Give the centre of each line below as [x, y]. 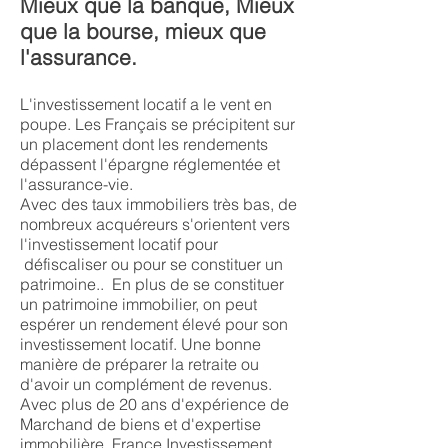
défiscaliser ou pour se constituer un [151, 264]
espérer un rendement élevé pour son [154, 324]
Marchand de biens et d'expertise [140, 424]
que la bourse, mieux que [143, 31]
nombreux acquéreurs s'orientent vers [155, 224]
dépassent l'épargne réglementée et [150, 164]
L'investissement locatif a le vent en [146, 104]
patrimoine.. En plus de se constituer [152, 284]
